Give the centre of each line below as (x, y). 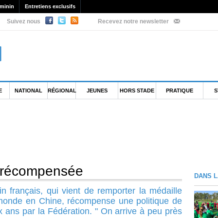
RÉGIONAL (62, 91)
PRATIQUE (179, 91)
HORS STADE (137, 91)
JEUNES (97, 91)
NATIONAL (29, 91)
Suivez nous (24, 22)
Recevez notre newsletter (133, 22)
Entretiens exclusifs (50, 7)
